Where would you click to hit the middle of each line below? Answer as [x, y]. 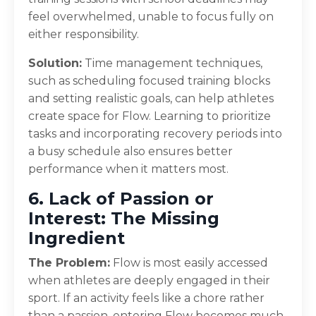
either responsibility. [84, 34]
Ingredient [77, 238]
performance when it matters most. [128, 169]
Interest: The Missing [124, 218]
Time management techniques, [172, 63]
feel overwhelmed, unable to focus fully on [151, 16]
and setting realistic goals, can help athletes [151, 98]
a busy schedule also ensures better [130, 151]
